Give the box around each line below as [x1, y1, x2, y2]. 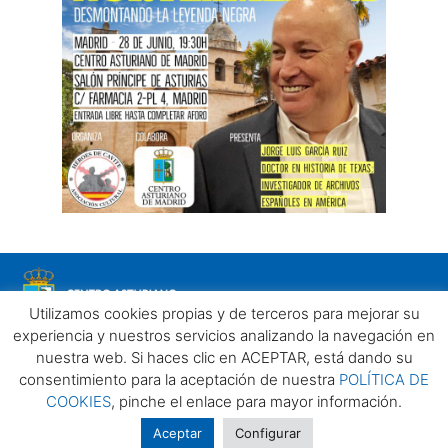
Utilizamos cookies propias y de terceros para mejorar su [28, 304, 420, 323]
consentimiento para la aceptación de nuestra [19, 370, 339, 389]
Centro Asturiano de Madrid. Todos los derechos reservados [29, 414, 419, 433]
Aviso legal [4, 392, 76, 411]
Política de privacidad [75, 392, 217, 411]
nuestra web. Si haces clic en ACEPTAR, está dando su [35, 348, 413, 367]
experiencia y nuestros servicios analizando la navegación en [13, 326, 435, 345]
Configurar [234, 425, 301, 441]
